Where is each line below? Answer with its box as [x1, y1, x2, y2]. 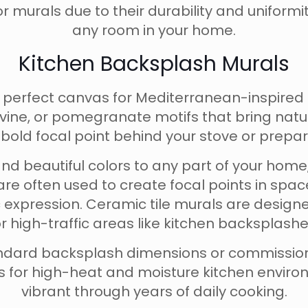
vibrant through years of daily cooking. [21, 282, 287, 301]
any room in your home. [72, 21, 236, 40]
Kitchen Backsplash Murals [19, 49, 289, 78]
